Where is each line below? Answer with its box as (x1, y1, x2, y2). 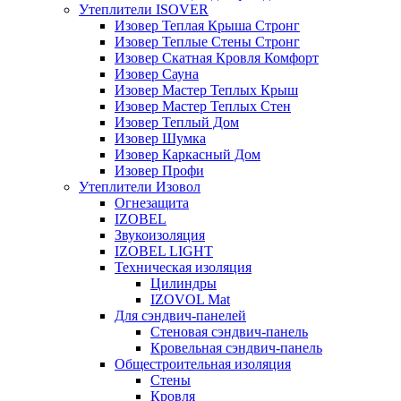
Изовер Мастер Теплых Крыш (115, 82, 298, 98)
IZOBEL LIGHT (115, 243, 213, 259)
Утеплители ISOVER (79, 2, 209, 17)
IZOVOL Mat (150, 292, 230, 307)
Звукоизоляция (115, 227, 205, 243)
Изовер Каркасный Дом (115, 147, 260, 162)
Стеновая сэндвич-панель (150, 324, 308, 339)
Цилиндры (150, 276, 217, 291)
